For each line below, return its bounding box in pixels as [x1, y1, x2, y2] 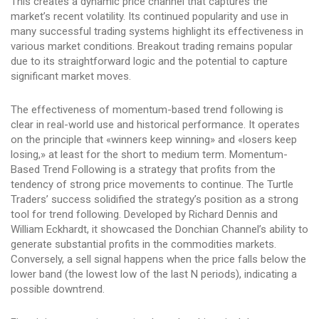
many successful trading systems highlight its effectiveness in [11, 25, 303, 38]
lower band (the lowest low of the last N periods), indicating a [11, 268, 297, 281]
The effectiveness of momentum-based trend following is [11, 103, 283, 117]
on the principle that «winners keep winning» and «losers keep [11, 133, 297, 147]
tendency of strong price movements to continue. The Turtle [11, 178, 293, 192]
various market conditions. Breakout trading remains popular [11, 40, 293, 53]
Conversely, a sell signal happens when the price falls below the [11, 253, 306, 266]
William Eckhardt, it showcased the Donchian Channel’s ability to [11, 223, 308, 236]
